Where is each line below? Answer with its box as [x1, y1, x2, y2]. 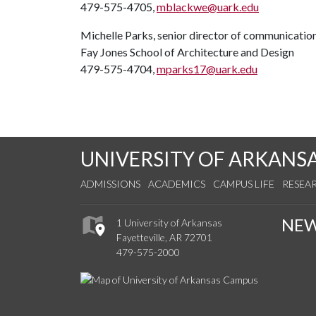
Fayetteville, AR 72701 [116, 231, 212, 244]
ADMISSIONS [80, 178, 140, 190]
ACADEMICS [148, 178, 205, 190]
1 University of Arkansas [116, 217, 222, 229]
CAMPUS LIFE [213, 178, 274, 190]
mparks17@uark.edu [157, 62, 257, 75]
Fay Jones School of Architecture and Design [80, 45, 294, 59]
